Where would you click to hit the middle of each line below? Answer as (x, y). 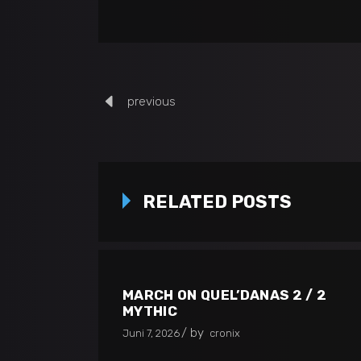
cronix (225, 333)
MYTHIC (150, 311)
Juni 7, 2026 (151, 333)
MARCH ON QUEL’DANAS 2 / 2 (225, 295)
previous (151, 101)
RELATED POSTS (217, 201)
